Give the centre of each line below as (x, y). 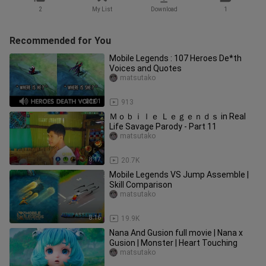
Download (164, 9)
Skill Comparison (141, 185)
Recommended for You (60, 41)
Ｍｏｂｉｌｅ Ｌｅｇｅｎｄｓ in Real (178, 116)
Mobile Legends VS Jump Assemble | (179, 175)
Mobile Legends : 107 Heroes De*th (175, 58)
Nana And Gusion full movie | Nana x (176, 233)
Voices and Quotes (145, 68)
